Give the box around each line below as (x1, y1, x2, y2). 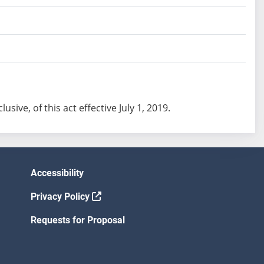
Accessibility (31, 167, 84, 179)
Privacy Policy (31, 191, 92, 203)
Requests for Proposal (31, 214, 125, 226)
